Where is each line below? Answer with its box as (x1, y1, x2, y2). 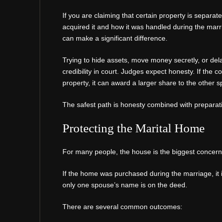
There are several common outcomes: (62, 202, 182, 211)
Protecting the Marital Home (62, 121, 205, 135)
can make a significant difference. (62, 34, 167, 42)
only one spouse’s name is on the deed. (62, 180, 187, 189)
